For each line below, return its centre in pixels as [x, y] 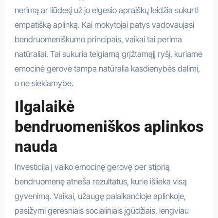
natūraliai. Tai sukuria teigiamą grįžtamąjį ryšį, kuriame [108, 54]
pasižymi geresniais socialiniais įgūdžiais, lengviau [101, 211]
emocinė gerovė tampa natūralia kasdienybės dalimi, [107, 68]
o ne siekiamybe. [44, 83]
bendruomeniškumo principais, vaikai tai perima [98, 39]
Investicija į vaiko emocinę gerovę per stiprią [92, 167]
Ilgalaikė [44, 106]
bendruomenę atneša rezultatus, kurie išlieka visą [100, 182]
